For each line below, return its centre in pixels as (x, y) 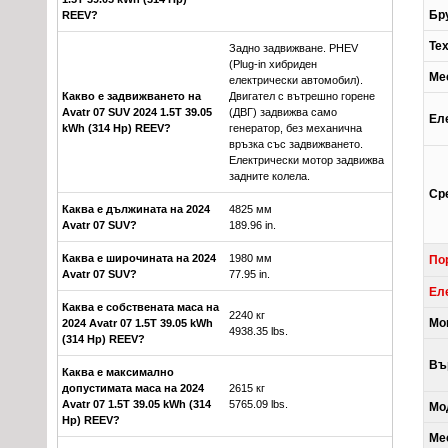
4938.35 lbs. (258, 331)
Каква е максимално (118, 372)
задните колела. (269, 176)
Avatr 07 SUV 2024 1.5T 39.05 (137, 112)
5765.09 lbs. (258, 404)
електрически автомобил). (296, 80)
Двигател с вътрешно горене (302, 96)
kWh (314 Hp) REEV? (116, 128)
